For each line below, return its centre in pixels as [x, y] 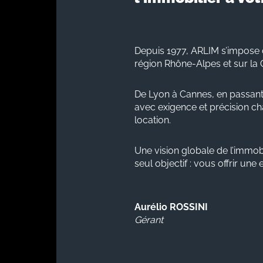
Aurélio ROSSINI [171, 207]
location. [153, 120]
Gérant [149, 220]
